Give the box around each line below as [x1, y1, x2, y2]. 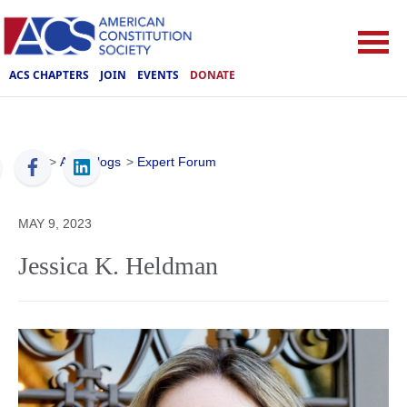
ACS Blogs [60, 154, 121, 169]
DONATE [190, 66, 235, 83]
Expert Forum [137, 154, 216, 169]
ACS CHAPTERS [9, 66, 89, 83]
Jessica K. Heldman [18, 252, 218, 280]
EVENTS [137, 66, 179, 83]
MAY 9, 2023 [18, 216, 92, 231]
